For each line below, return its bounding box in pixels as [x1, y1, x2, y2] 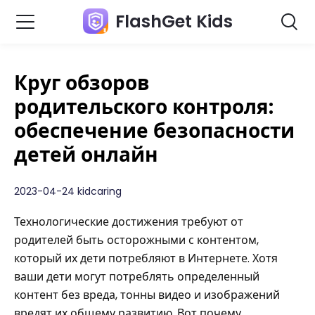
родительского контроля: [14, 94, 274, 121]
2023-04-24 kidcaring [14, 184, 122, 198]
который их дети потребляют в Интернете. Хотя [14, 250, 278, 266]
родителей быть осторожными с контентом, [14, 232, 259, 248]
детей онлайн [14, 141, 158, 169]
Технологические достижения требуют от [14, 214, 243, 230]
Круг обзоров [14, 70, 150, 97]
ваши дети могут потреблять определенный [14, 269, 259, 285]
